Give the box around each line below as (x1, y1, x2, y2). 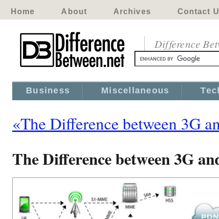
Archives (113, 7, 151, 16)
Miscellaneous (101, 86, 170, 95)
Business (26, 86, 70, 95)
